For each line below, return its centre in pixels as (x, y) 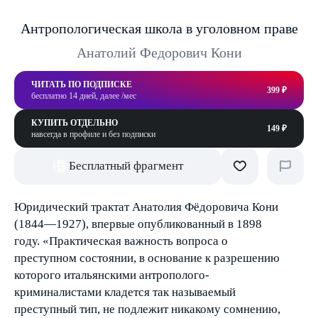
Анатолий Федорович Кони (159, 53)
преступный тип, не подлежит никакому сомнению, (147, 309)
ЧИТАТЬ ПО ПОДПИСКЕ (82, 84)
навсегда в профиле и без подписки (93, 134)
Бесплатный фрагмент (126, 166)
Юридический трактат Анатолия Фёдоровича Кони (146, 207)
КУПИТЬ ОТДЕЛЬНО (75, 123)
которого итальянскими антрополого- (112, 275)
